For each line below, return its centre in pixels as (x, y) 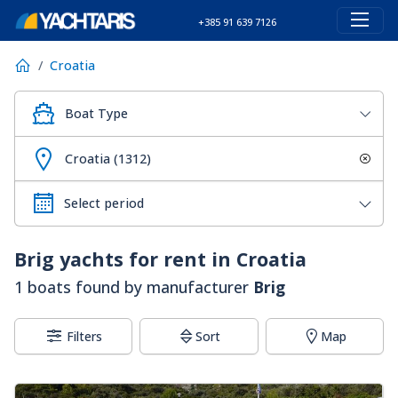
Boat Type (96, 114)
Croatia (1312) (108, 158)
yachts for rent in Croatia (180, 259)
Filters (85, 337)
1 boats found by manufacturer (134, 287)
